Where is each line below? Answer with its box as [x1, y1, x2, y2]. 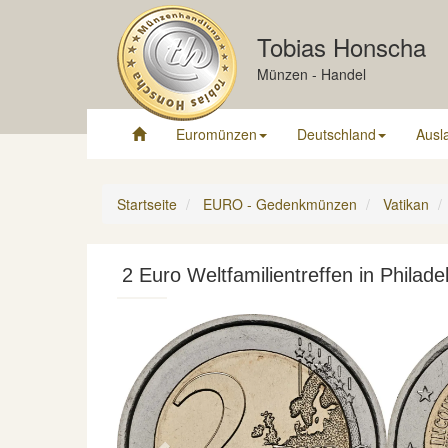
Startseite [117, 194, 177, 214]
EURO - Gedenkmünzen [203, 194, 357, 214]
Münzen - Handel [257, 64, 366, 84]
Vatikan [383, 194, 429, 214]
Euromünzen [176, 124, 257, 144]
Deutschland [297, 124, 376, 144]
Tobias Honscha [257, 29, 426, 64]
